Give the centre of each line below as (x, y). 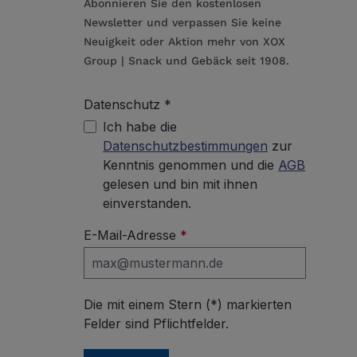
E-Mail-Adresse (132, 235)
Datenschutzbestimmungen (186, 146)
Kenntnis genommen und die (191, 165)
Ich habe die (140, 127)
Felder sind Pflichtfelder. (157, 324)
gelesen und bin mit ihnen (180, 184)
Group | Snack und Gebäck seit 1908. (187, 61)
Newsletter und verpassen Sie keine (183, 23)
